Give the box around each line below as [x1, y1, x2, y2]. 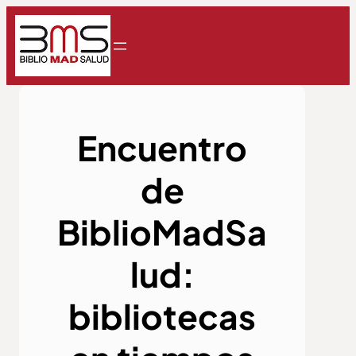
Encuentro [77, 126, 247, 168]
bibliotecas [68, 294, 256, 337]
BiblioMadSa [57, 210, 267, 253]
